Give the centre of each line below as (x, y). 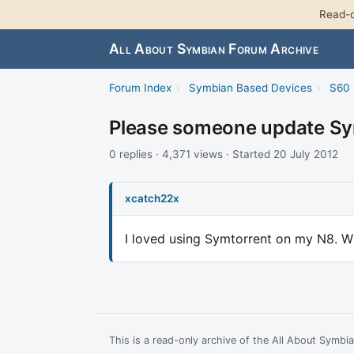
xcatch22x (152, 198)
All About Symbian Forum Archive (214, 49)
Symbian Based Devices (250, 88)
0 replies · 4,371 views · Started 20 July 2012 (224, 154)
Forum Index (140, 88)
